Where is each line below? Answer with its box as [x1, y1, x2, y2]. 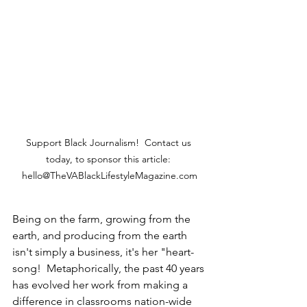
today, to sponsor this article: [46, 152, 173, 165]
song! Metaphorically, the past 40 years [12, 261, 207, 275]
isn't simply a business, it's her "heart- [12, 245, 194, 258]
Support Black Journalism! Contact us [25, 136, 194, 149]
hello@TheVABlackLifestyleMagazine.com [22, 169, 197, 182]
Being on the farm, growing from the [12, 212, 193, 225]
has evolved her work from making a [12, 278, 191, 291]
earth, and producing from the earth [12, 228, 190, 242]
